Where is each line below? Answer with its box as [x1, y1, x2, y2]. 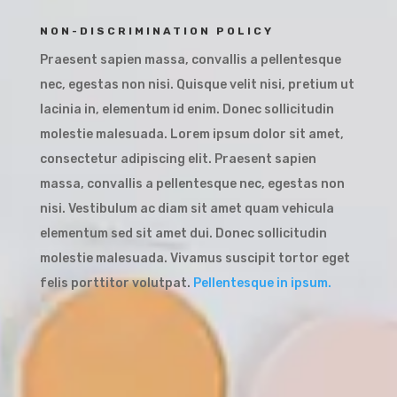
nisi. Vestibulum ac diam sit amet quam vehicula [39, 201, 334, 217]
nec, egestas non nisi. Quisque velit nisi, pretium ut [39, 77, 354, 93]
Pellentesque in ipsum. [192, 276, 334, 292]
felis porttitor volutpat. [39, 276, 193, 292]
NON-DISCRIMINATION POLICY [39, 25, 274, 38]
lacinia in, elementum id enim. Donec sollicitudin [39, 102, 334, 118]
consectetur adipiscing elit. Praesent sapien [39, 152, 316, 167]
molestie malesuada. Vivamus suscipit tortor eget [39, 251, 350, 267]
